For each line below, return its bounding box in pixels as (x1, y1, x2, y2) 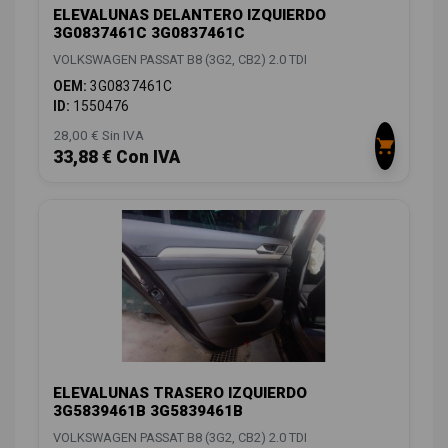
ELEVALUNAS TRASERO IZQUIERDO (53, 384, 307, 403)
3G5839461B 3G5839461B (53, 402, 243, 421)
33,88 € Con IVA (53, 146, 180, 167)
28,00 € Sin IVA (53, 126, 144, 143)
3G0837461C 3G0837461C (53, 23, 245, 42)
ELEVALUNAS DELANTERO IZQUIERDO (53, 5, 326, 24)
